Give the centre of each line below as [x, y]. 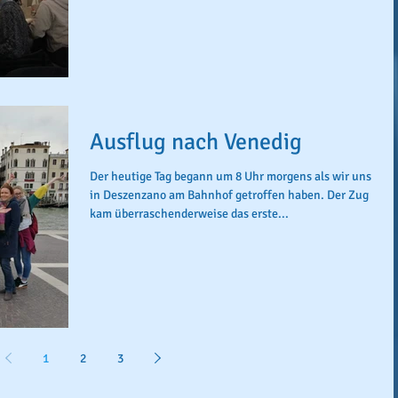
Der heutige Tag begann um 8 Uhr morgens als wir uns [231, 176]
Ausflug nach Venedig [196, 142]
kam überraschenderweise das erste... [189, 213]
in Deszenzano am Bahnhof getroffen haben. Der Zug [229, 195]
